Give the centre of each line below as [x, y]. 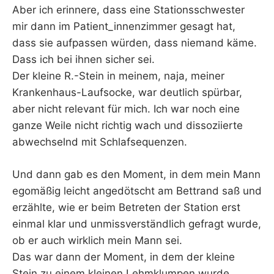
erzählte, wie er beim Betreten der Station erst [126, 207]
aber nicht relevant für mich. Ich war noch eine [126, 109]
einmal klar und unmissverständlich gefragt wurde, [137, 224]
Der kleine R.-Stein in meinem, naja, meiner [118, 76]
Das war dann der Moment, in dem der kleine [124, 257]
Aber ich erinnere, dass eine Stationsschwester [128, 10]
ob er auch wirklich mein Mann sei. [97, 240]
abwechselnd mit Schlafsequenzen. [100, 142]
